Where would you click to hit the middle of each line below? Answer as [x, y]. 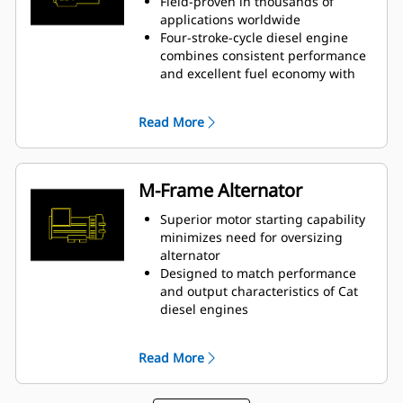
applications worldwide [230, 20]
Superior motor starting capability [263, 219]
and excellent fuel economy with [258, 74]
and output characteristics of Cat [259, 291]
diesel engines [204, 309]
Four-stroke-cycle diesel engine [254, 38]
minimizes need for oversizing [251, 237]
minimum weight [212, 92]
